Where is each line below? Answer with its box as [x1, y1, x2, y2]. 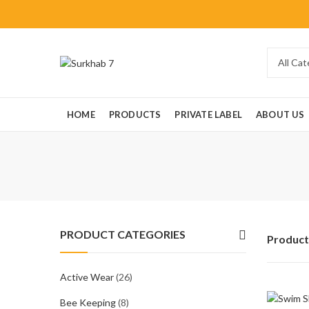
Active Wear [60, 271, 114, 283]
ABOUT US [256, 109, 305, 120]
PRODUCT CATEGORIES [60, 228, 186, 241]
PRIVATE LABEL [175, 109, 243, 120]
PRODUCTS [108, 109, 161, 120]
